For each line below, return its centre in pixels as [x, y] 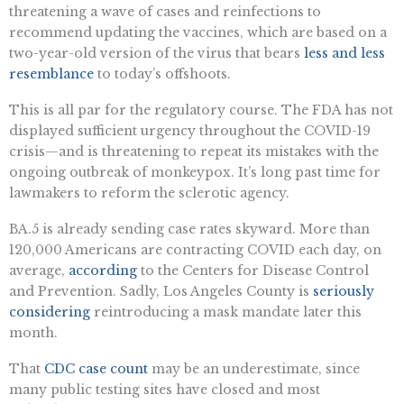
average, [39, 270]
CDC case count [96, 368]
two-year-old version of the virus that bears [156, 54]
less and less [344, 54]
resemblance [51, 74]
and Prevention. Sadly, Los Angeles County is [161, 291]
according [103, 270]
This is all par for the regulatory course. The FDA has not [201, 110]
